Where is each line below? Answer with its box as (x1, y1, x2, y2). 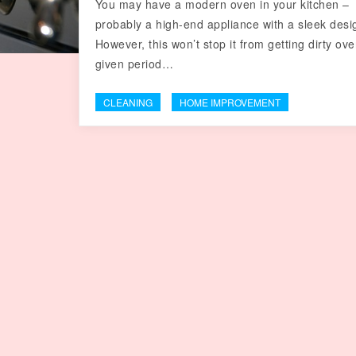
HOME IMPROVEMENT (179, 95, 281, 109)
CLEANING (103, 95, 153, 109)
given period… (95, 56, 174, 72)
